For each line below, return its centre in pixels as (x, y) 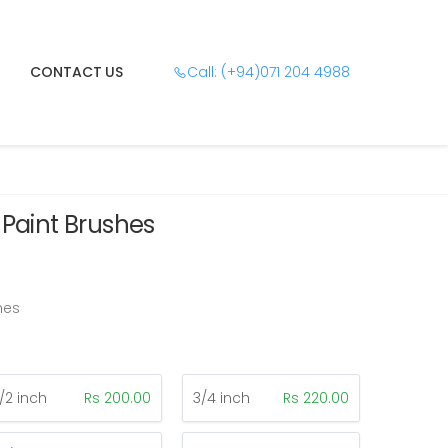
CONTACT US (76, 71)
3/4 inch (221, 397)
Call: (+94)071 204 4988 (268, 72)
